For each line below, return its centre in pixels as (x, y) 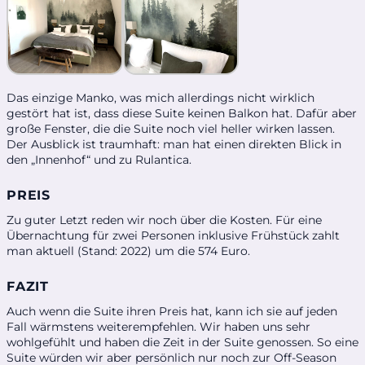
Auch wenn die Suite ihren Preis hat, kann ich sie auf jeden (172, 311)
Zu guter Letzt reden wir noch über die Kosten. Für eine (164, 220)
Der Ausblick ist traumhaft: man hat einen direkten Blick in (174, 144)
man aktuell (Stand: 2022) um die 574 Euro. (128, 251)
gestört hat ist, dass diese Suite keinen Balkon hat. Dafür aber (182, 113)
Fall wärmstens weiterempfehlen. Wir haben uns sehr (158, 326)
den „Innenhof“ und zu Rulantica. (99, 159)
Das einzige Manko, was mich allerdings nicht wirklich (161, 97)
